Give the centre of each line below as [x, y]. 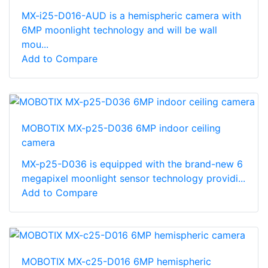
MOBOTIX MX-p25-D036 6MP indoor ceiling [121, 128]
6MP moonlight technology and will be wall [119, 30]
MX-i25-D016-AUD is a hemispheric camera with [131, 15]
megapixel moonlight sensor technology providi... [133, 178]
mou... [35, 44]
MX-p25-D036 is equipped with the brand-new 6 [132, 164]
